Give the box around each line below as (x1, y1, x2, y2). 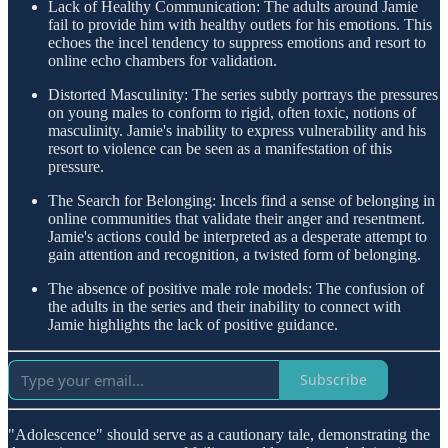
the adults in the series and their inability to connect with (48, 297, 401, 315)
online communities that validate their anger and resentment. (48, 209, 425, 227)
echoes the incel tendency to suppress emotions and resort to (48, 33, 426, 51)
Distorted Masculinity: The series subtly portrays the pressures (48, 85, 438, 103)
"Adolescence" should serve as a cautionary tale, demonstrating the (8, 425, 430, 443)
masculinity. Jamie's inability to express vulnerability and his (48, 121, 426, 139)
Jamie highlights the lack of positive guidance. (48, 315, 338, 333)
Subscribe (300, 370, 367, 390)
